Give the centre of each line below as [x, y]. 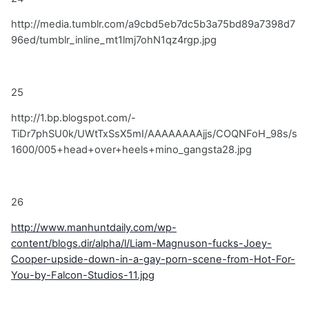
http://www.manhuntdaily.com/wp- [94, 228]
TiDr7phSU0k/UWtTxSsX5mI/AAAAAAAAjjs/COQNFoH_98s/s [154, 134]
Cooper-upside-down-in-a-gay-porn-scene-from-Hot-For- [153, 260]
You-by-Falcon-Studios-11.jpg [83, 276]
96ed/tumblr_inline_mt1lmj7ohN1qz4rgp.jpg [114, 40]
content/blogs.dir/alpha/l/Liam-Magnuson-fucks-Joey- [141, 244]
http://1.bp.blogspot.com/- [73, 118]
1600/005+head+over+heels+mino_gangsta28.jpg [131, 150]
